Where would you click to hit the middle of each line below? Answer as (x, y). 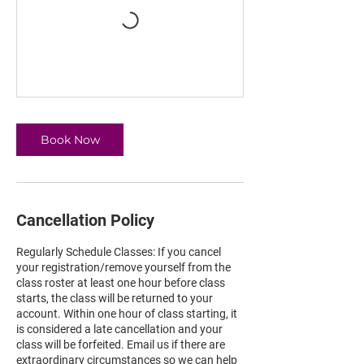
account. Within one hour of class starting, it (127, 314)
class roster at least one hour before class (121, 283)
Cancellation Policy (85, 220)
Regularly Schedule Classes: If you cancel (119, 252)
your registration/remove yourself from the (123, 267)
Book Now (70, 140)
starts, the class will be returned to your (115, 298)
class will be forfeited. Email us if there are (121, 344)
